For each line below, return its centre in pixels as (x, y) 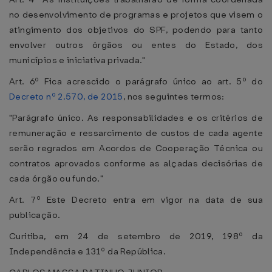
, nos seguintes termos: (174, 97)
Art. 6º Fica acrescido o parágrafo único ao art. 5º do (136, 81)
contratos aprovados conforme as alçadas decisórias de (136, 163)
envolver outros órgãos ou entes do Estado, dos (136, 45)
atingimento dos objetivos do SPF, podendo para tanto (136, 30)
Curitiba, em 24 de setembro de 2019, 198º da (136, 236)
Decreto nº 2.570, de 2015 (66, 97)
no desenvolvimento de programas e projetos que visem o (136, 15)
